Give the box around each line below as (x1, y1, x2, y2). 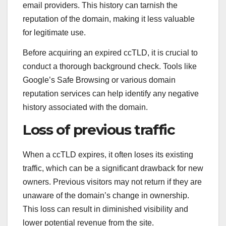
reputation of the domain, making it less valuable (23, 15, 195, 24)
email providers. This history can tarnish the (23, 1, 178, 10)
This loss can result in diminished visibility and (23, 204, 188, 213)
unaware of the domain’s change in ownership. (23, 191, 189, 200)
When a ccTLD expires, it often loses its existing (23, 150, 193, 159)
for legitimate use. (23, 28, 86, 37)
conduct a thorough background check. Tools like (23, 62, 197, 71)
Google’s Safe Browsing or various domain (23, 75, 176, 84)
